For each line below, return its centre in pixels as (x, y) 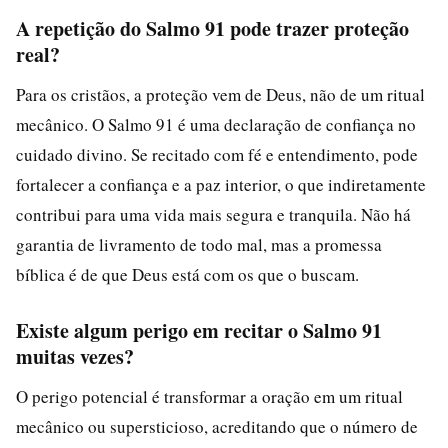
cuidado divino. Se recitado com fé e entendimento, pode (217, 154)
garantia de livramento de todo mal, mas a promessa (199, 244)
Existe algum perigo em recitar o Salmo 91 (199, 330)
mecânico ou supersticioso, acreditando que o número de (217, 426)
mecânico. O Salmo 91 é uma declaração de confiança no (216, 124)
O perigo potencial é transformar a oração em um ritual (209, 396)
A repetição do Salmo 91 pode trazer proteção (212, 28)
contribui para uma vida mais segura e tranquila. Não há (213, 214)
